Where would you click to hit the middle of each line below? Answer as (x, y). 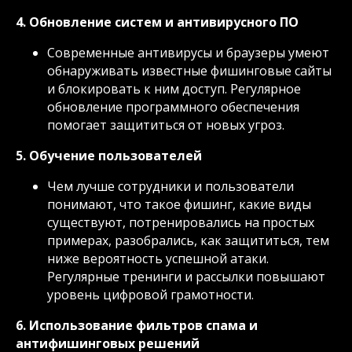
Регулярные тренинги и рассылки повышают (186, 276)
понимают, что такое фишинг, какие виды (179, 204)
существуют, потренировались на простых (181, 222)
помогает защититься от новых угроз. (166, 125)
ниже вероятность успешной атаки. (158, 258)
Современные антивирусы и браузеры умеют (188, 52)
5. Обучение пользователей (109, 155)
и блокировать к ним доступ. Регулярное (174, 88)
